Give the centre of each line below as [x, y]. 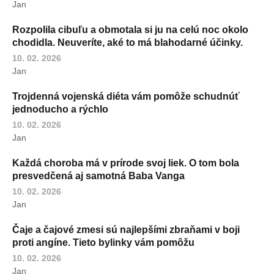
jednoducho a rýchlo [60, 109]
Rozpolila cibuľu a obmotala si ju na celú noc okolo [130, 30]
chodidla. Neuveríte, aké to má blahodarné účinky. [128, 43]
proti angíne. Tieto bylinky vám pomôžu [103, 243]
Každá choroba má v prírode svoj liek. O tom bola [126, 163]
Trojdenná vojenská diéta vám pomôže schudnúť [126, 97]
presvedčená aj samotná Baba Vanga [98, 176]
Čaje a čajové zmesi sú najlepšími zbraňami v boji [126, 230]
